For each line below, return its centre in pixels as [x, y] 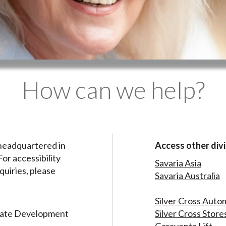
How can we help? [113, 90]
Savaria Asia [178, 163]
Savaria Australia [187, 175]
